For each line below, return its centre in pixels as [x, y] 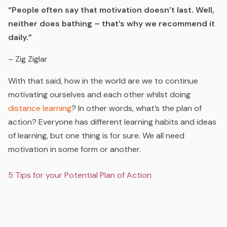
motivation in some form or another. [74, 149]
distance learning [40, 108]
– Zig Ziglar [28, 59]
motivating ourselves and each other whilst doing [99, 95]
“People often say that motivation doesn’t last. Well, [111, 10]
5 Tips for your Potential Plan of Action [80, 175]
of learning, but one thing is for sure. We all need [96, 136]
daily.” [20, 37]
